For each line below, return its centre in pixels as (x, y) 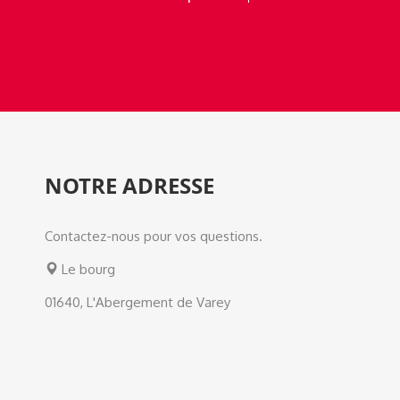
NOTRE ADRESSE (129, 186)
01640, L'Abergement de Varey (137, 303)
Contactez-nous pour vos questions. (154, 237)
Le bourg (87, 270)
